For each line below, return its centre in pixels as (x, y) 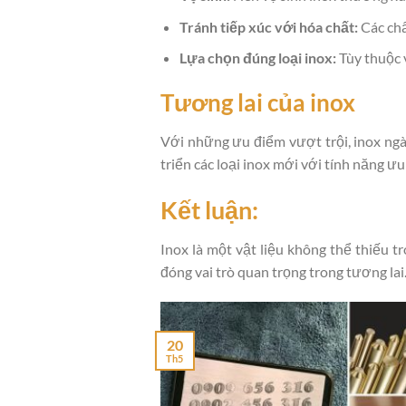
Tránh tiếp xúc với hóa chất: (268, 26)
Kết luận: (209, 209)
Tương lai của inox (258, 103)
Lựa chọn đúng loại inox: (257, 58)
